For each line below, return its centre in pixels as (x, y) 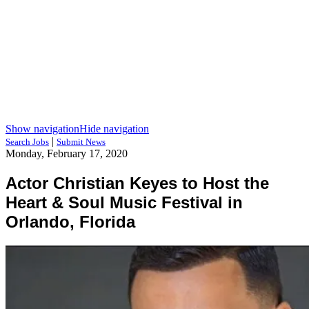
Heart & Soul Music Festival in (124, 202)
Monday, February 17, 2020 (67, 153)
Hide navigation (114, 129)
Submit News (81, 142)
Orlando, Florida (70, 221)
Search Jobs (27, 142)
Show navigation (42, 129)
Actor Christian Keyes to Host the (137, 183)
